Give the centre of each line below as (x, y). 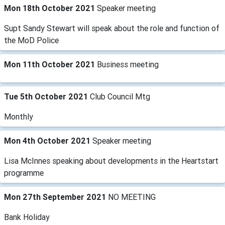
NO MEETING (132, 197)
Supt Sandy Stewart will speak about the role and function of (112, 28)
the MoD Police (31, 40)
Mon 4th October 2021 (48, 141)
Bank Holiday (27, 217)
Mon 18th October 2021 (50, 8)
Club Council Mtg (120, 96)
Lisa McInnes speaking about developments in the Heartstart (111, 161)
